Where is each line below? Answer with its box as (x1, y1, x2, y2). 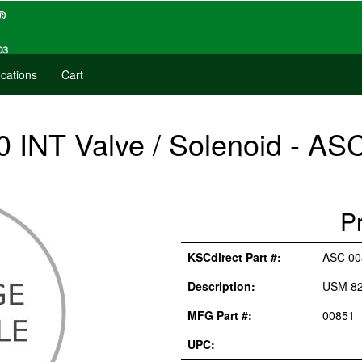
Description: (187, 278, 255, 294)
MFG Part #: (187, 307, 252, 323)
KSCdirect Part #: (187, 249, 281, 265)
